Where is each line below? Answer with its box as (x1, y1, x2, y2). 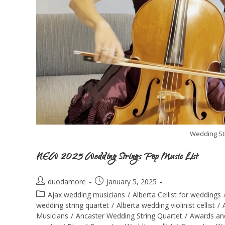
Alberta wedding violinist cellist (117, 200, 215, 210)
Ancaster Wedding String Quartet (76, 210, 182, 220)
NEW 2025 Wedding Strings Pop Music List (36, 150, 198, 165)
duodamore (48, 176, 86, 186)
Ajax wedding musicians (48, 189, 125, 199)
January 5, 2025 (106, 176, 157, 186)
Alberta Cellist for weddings (133, 189, 221, 199)
